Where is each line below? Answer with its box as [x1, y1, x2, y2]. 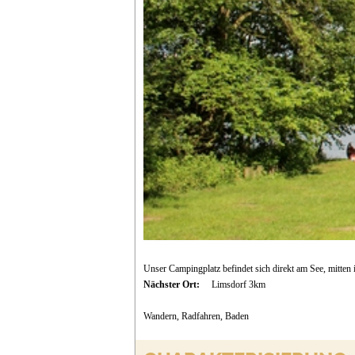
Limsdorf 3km [211, 279, 265, 291]
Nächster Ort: [143, 279, 202, 291]
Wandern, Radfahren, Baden [143, 311, 249, 323]
